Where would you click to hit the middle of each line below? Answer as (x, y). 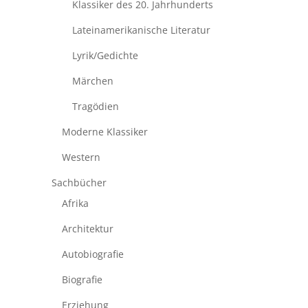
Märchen (92, 81)
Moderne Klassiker (104, 132)
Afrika (75, 203)
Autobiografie (92, 254)
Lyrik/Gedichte (105, 56)
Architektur (87, 229)
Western (81, 157)
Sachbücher (79, 183)
